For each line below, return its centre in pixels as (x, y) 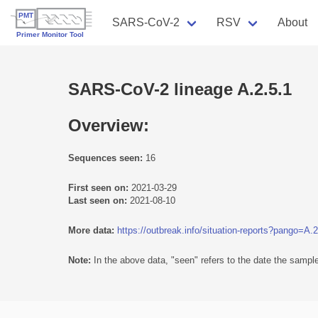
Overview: (109, 125)
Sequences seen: (105, 158)
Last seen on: (98, 200)
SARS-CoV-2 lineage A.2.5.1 (180, 89)
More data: (91, 230)
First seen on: (98, 187)
